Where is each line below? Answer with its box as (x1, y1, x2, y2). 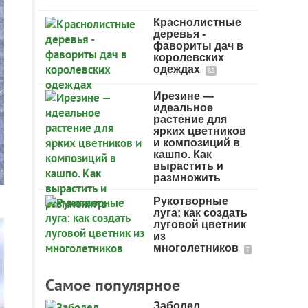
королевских (153, 52, 224, 63)
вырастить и (153, 160, 223, 172)
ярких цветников (153, 125, 246, 137)
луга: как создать (153, 207, 247, 219)
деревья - (153, 28, 206, 40)
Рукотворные (153, 195, 228, 207)
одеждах (153, 63, 203, 75)
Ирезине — (153, 90, 214, 102)
